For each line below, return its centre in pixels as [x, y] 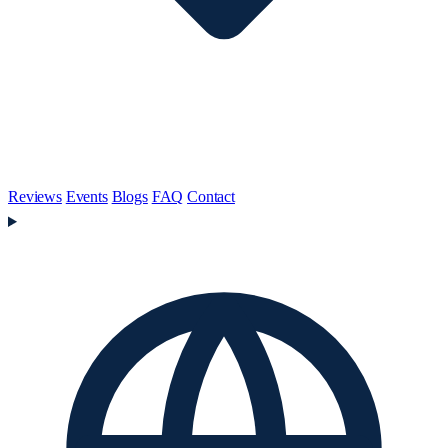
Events [86, 196]
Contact [211, 196]
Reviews [35, 196]
